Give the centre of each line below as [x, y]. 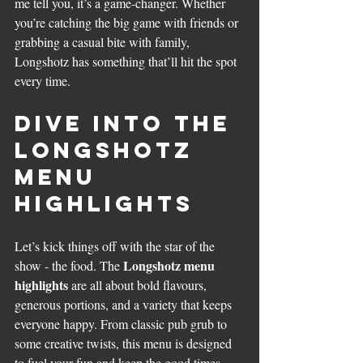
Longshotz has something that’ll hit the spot [127, 61]
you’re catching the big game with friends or [128, 22]
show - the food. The [69, 265]
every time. [43, 80]
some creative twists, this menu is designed [125, 343]
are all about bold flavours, [139, 284]
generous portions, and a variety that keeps [125, 304]
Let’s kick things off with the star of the [116, 246]
